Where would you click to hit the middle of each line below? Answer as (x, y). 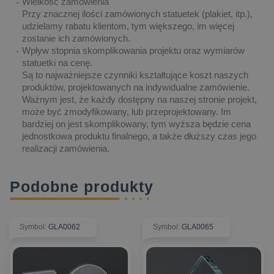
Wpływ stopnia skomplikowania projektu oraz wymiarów (133, 50)
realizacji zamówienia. (66, 148)
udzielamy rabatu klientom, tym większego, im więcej (128, 26)
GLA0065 (198, 227)
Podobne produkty (82, 186)
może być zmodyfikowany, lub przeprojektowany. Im (127, 111)
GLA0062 (64, 227)
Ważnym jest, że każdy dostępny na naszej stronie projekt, (139, 99)
